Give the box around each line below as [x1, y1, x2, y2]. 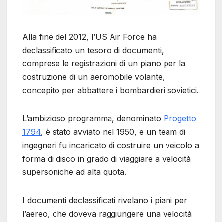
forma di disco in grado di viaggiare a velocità [22, 154, 191, 164]
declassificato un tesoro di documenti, [22, 45, 164, 55]
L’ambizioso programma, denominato [22, 113, 164, 124]
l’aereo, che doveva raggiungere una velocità [22, 209, 192, 219]
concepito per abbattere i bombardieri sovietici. [22, 85, 199, 96]
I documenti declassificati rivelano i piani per [22, 195, 187, 206]
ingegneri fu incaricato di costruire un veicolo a [22, 140, 199, 151]
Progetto [164, 113, 196, 124]
